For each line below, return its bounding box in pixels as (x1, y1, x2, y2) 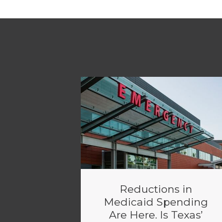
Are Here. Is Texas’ (109, 209, 203, 221)
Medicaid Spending (104, 196, 208, 208)
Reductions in (119, 183, 192, 195)
